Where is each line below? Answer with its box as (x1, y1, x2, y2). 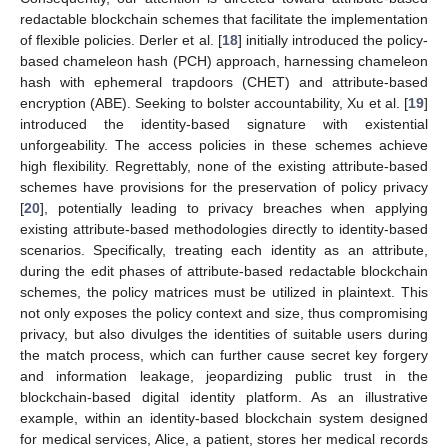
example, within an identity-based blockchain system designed (20, 409, 428, 426)
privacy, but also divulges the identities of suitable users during (20, 325, 428, 342)
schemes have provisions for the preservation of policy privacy (20, 178, 428, 195)
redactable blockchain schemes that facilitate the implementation (20, 10, 428, 27)
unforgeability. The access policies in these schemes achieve (20, 136, 428, 153)
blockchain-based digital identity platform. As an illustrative (20, 388, 428, 405)
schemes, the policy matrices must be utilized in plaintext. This (20, 283, 428, 300)
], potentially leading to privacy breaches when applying (40, 199, 428, 216)
